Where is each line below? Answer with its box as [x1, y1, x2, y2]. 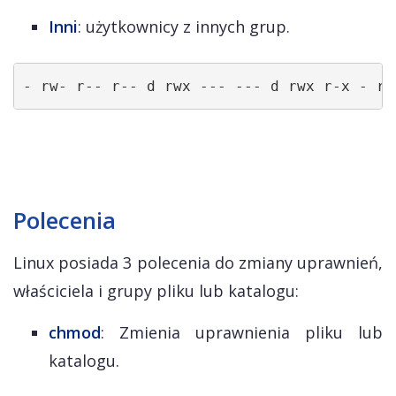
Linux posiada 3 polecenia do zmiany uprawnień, [13, 252, 383, 273]
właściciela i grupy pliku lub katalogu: [13, 280, 299, 301]
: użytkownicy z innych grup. [78, 16, 290, 37]
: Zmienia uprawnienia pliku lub [101, 322, 383, 343]
